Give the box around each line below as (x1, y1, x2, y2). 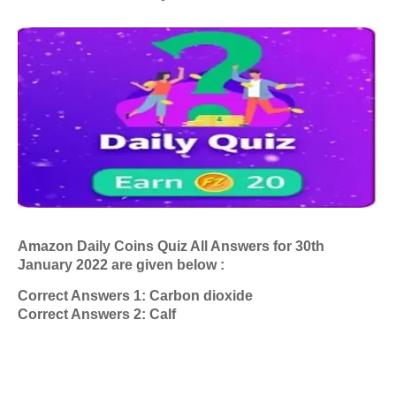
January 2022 (18, 257, 111, 273)
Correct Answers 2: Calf (18, 307, 176, 323)
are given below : (111, 257, 225, 273)
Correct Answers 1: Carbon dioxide (18, 288, 253, 304)
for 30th (273, 239, 324, 255)
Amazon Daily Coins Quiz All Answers (18, 239, 273, 255)
